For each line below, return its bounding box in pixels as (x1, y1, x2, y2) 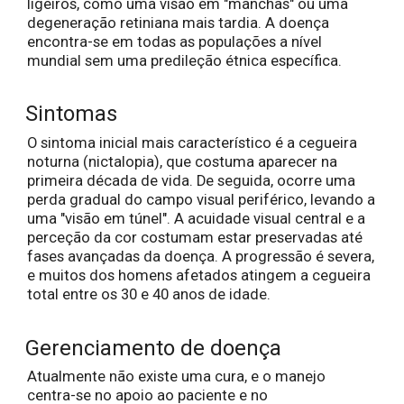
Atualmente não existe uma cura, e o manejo (27, 368, 326, 386)
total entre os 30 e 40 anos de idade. (27, 286, 271, 304)
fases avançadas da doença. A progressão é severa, (27, 248, 374, 266)
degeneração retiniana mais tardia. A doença (27, 14, 329, 32)
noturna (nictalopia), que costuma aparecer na (27, 153, 337, 171)
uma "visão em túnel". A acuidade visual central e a (27, 210, 365, 228)
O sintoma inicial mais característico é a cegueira (27, 134, 357, 152)
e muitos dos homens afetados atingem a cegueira (27, 267, 371, 285)
